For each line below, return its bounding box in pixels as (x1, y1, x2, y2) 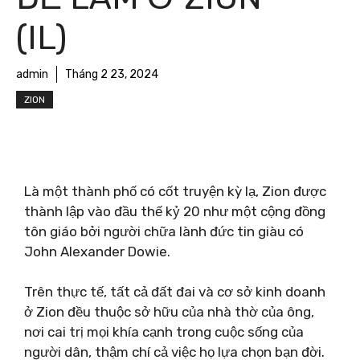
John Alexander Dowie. (24, 243, 170, 260)
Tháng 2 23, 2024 (65, 67, 158, 81)
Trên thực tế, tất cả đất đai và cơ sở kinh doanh (24, 284, 325, 300)
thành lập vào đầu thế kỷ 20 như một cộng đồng (24, 202, 325, 219)
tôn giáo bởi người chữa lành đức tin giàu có (24, 223, 304, 239)
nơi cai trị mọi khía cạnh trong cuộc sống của (24, 324, 304, 340)
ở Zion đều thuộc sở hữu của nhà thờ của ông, (24, 304, 314, 320)
